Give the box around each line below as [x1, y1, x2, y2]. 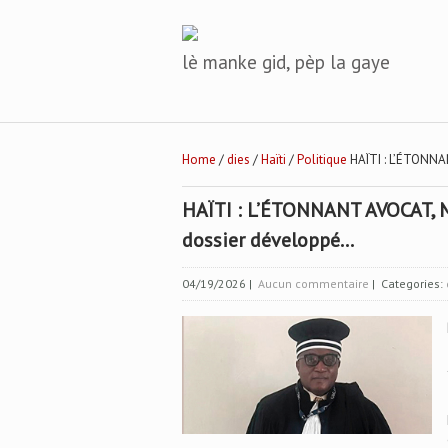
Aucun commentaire [258, 276, 369, 291]
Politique [297, 151, 347, 168]
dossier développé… [182, 227, 354, 253]
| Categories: [369, 276, 446, 291]
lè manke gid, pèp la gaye [182, 50, 390, 74]
